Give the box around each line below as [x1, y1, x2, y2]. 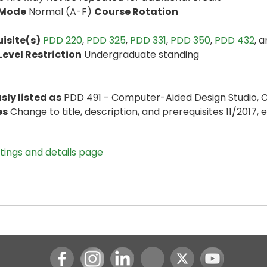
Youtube [212, 247, 251, 261]
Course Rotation [94, 5, 178, 18]
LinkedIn [122, 247, 160, 261]
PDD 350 [170, 33, 210, 47]
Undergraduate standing [82, 48, 199, 61]
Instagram [91, 247, 141, 261]
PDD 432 [215, 33, 254, 47]
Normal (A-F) [26, 5, 94, 18]
